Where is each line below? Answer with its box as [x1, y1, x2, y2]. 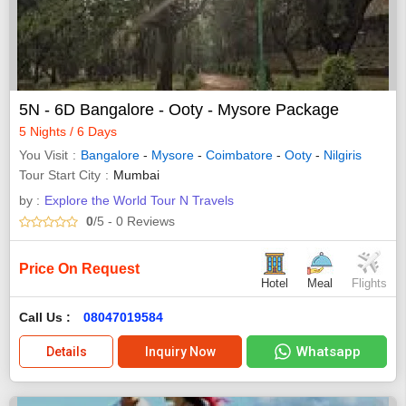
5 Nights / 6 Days [19, 123, 117, 139]
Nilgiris [324, 147, 362, 162]
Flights [352, 276, 387, 291]
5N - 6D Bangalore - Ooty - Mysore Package [19, 100, 339, 119]
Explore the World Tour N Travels [44, 192, 234, 208]
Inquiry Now [144, 344, 216, 360]
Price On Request [19, 261, 140, 277]
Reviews [123, 213, 175, 228]
